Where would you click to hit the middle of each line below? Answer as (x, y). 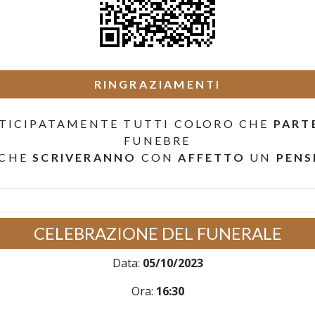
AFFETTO (212, 157)
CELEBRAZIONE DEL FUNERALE (157, 233)
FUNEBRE (157, 140)
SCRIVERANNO (85, 157)
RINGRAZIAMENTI (157, 84)
